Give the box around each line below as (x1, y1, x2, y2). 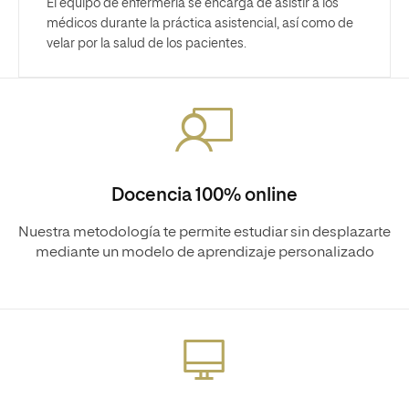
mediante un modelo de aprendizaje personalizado (35, 245, 374, 260)
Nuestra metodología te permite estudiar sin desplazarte (18, 225, 391, 240)
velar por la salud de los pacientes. (47, 37, 246, 50)
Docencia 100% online (111, 185, 298, 204)
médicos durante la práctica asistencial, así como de (47, 16, 353, 30)
